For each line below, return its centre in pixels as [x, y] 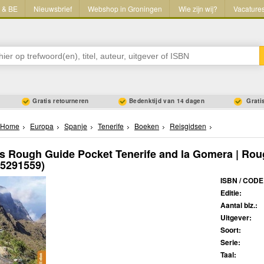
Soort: [231, 230]
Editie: [231, 193]
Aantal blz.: [239, 205]
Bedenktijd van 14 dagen [167, 101]
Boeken [147, 126]
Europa [42, 126]
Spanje [76, 126]
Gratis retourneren [61, 101]
